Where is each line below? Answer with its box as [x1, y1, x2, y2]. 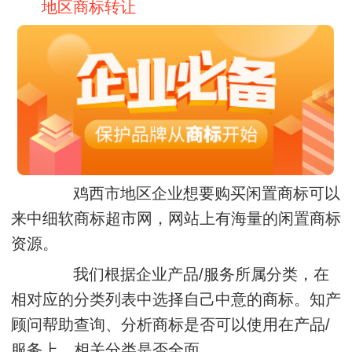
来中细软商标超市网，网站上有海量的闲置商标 [11, 209, 341, 227]
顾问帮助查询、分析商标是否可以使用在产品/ [11, 315, 330, 333]
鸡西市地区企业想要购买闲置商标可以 [42, 184, 341, 202]
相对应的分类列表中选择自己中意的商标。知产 [11, 290, 341, 308]
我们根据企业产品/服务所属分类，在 [42, 265, 330, 283]
